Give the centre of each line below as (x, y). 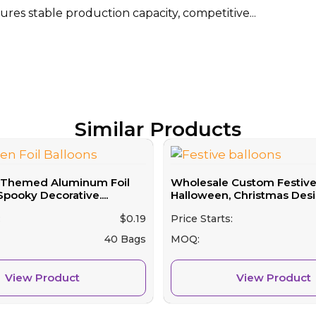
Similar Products (158, 129)
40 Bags (125, 239)
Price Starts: (201, 218)
